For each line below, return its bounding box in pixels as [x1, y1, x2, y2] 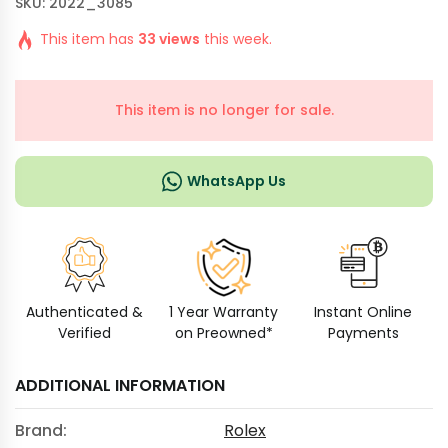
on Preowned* [174, 323, 273, 343]
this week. [200, 29, 272, 49]
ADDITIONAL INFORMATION [15, 374, 225, 397]
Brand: [15, 419, 67, 442]
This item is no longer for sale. [114, 100, 334, 120]
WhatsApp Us [187, 171, 286, 191]
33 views [138, 29, 200, 49]
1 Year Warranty [169, 302, 279, 322]
